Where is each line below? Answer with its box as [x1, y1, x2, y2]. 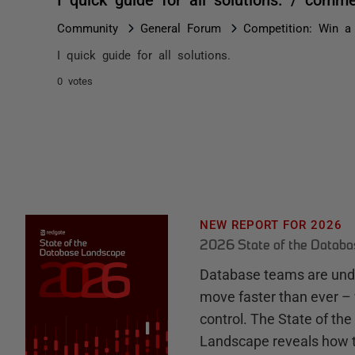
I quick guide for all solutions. [57, 48, 231, 60]
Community [57, 21, 118, 33]
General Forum [140, 21, 221, 33]
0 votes [57, 75, 93, 86]
